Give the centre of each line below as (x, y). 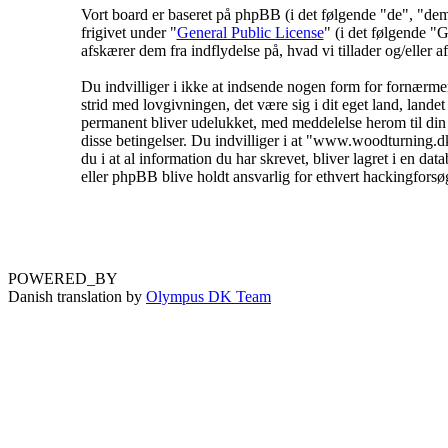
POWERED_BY (63, 278)
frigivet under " (128, 32)
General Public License (250, 32)
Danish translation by (77, 296)
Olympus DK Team (208, 296)
